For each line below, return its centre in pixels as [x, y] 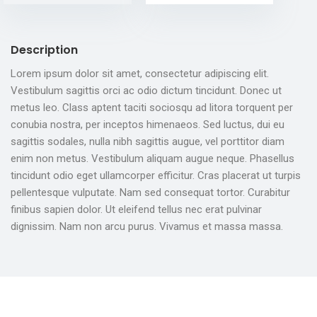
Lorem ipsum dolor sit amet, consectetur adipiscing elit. [140, 74]
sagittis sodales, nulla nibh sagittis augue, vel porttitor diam [148, 142]
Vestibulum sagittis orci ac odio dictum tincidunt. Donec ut [146, 91]
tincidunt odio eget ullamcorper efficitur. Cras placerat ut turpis [156, 176]
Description [44, 50]
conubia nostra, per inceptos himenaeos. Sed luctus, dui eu [148, 125]
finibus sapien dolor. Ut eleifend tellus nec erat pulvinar [136, 210]
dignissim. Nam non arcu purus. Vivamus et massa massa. [147, 227]
